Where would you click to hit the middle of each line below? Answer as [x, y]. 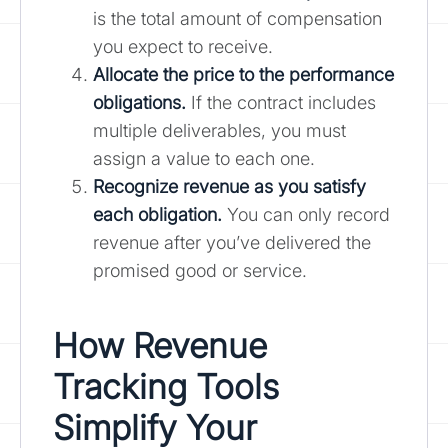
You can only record [306, 214]
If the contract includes [281, 102]
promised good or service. [200, 270]
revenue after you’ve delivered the [232, 242]
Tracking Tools [166, 386]
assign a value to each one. [204, 158]
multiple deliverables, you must [219, 130]
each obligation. [157, 214]
